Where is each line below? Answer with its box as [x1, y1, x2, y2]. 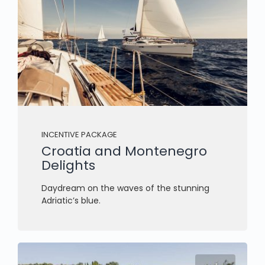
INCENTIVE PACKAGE [41, 129, 117, 141]
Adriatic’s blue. [41, 195, 101, 207]
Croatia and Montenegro [41, 142, 207, 161]
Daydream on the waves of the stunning [41, 182, 209, 195]
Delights [41, 156, 95, 175]
